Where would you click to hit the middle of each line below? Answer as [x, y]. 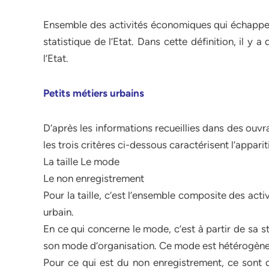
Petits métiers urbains [94, 93]
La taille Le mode [81, 162]
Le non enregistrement [94, 178]
